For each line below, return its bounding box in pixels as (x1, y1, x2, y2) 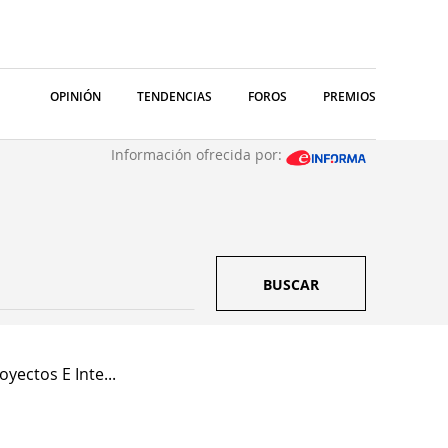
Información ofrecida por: (111, 145, 286, 164)
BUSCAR (263, 275, 319, 294)
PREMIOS (323, 88, 376, 105)
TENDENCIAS (137, 88, 212, 105)
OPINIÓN (50, 88, 101, 105)
